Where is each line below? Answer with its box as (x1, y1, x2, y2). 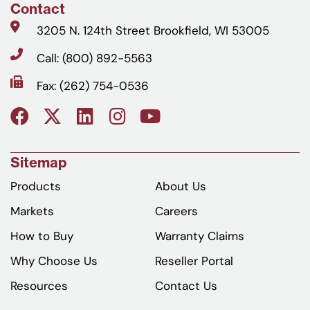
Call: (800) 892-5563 (36, 50, 152, 66)
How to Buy (10, 228, 73, 244)
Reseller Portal (155, 253, 233, 268)
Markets (10, 203, 54, 219)
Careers (155, 203, 198, 219)
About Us (155, 178, 206, 194)
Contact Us (155, 277, 217, 293)
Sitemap (10, 153, 66, 171)
